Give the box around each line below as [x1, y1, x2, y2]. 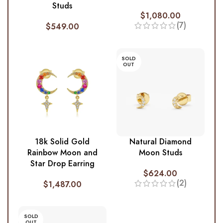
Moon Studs [138, 147, 182, 159]
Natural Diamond [129, 136, 192, 148]
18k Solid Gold [35, 136, 90, 148]
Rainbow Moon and [27, 147, 98, 159]
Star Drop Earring [30, 158, 95, 170]
